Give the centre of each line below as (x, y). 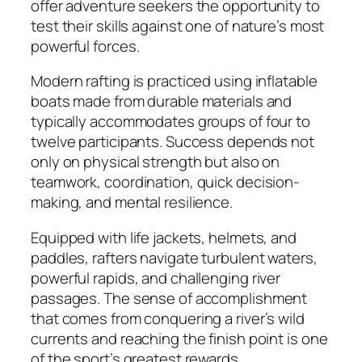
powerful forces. (85, 46)
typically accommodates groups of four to (170, 122)
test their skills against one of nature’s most (178, 25)
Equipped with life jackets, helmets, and (164, 237)
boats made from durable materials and (162, 101)
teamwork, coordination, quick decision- (166, 182)
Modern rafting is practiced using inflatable (174, 81)
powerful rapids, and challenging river (156, 278)
